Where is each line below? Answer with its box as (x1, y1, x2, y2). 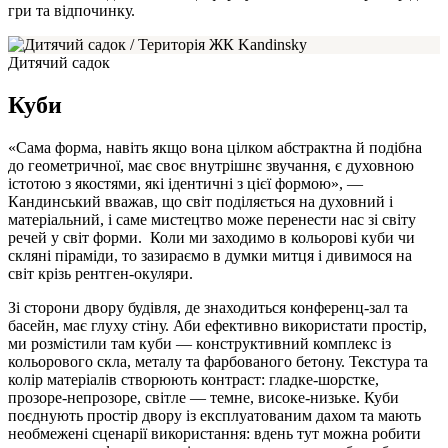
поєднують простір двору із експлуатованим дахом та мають (8, 406, 421, 424)
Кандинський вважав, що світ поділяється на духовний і (8, 192, 393, 210)
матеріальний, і (8, 210, 116, 228)
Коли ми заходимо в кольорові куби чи (150, 228, 415, 246)
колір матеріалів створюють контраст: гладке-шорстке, (8, 370, 379, 388)
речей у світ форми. (8, 228, 150, 246)
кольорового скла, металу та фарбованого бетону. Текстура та (8, 352, 428, 370)
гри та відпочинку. (8, 2, 135, 20)
